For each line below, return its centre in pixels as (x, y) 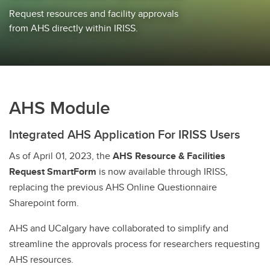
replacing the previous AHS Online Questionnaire (113, 187)
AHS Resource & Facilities (169, 156)
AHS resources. (41, 259)
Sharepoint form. (44, 203)
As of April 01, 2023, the (61, 156)
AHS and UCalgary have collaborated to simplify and (119, 228)
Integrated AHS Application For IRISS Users (124, 134)
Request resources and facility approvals (94, 14)
